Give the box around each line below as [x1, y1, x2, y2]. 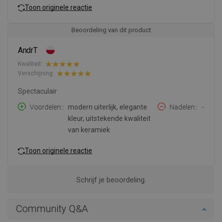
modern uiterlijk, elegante [68, 103, 147, 111]
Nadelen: [169, 103, 196, 111]
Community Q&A [16, 202, 88, 215]
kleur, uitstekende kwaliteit [68, 114, 151, 122]
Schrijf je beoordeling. [76, 175, 146, 184]
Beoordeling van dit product [71, 26, 151, 34]
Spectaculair [18, 87, 57, 95]
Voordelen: [30, 103, 62, 111]
